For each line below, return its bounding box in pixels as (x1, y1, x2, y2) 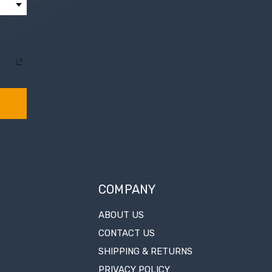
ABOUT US (98, 209, 144, 221)
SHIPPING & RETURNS (98, 246, 192, 257)
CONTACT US (98, 228, 155, 239)
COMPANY (98, 182, 156, 197)
